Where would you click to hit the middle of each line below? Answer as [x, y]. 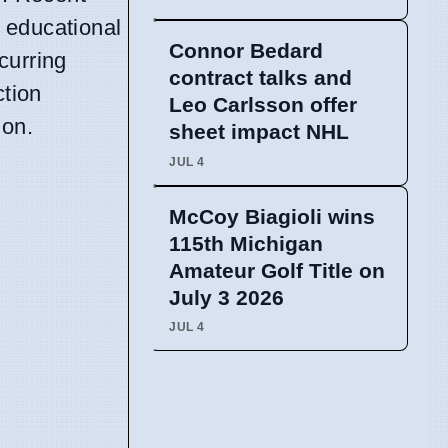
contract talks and [260, 78]
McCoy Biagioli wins [272, 216]
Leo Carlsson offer [263, 105]
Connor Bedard [246, 51]
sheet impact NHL [259, 132]
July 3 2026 [226, 297]
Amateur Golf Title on [277, 270]
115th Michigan [246, 243]
